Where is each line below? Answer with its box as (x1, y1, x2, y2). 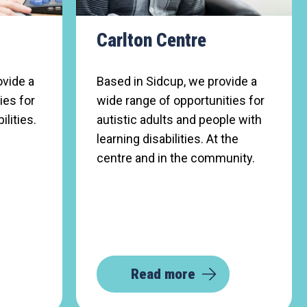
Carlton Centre (97, 29, 206, 51)
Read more (131, 266, 195, 282)
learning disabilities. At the (97, 132, 238, 146)
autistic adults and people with (97, 112, 262, 127)
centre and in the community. (97, 151, 255, 165)
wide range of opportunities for (97, 93, 265, 108)
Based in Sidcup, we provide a (97, 74, 257, 88)
